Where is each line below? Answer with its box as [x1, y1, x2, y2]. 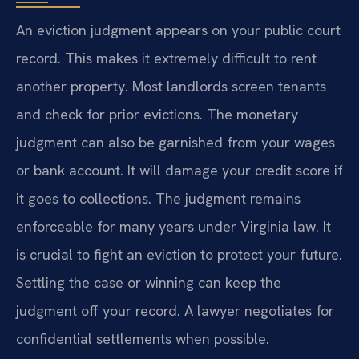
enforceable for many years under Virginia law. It [16, 216, 331, 236]
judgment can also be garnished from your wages [16, 132, 335, 151]
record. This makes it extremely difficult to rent [16, 48, 317, 67]
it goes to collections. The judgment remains [16, 188, 301, 208]
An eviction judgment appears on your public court [16, 20, 341, 39]
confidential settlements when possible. [16, 329, 269, 348]
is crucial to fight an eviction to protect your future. [16, 244, 342, 264]
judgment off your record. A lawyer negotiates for [16, 301, 334, 320]
